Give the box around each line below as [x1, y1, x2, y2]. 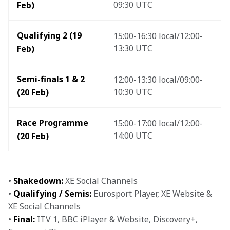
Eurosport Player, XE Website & [91, 188, 214, 199]
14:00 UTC [113, 130, 155, 141]
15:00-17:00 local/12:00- [113, 118, 203, 129]
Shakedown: [13, 175, 63, 186]
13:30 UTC [113, 43, 152, 54]
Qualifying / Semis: [13, 188, 91, 199]
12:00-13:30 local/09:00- [113, 74, 203, 85]
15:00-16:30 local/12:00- [113, 30, 203, 42]
